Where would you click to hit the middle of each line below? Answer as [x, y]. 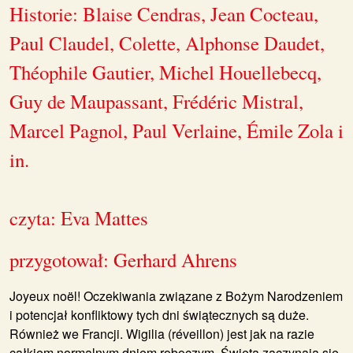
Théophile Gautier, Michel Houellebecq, [165, 72]
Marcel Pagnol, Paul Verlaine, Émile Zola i [176, 130]
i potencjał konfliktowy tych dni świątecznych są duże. [159, 314]
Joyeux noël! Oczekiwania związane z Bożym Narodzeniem [176, 295]
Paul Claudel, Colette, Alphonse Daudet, [167, 43]
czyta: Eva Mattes [79, 217]
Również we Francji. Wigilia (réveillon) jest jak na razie [162, 333]
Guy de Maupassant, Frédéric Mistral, [156, 101]
